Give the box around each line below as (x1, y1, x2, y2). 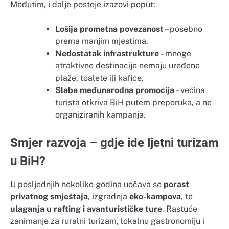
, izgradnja (88, 192, 129, 202)
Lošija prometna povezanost (55, 24, 164, 34)
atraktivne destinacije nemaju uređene (55, 61, 200, 71)
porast (164, 179, 189, 190)
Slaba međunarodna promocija (55, 85, 174, 96)
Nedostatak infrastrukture (55, 49, 159, 59)
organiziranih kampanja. (55, 110, 146, 120)
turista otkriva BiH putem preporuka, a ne (55, 98, 212, 108)
